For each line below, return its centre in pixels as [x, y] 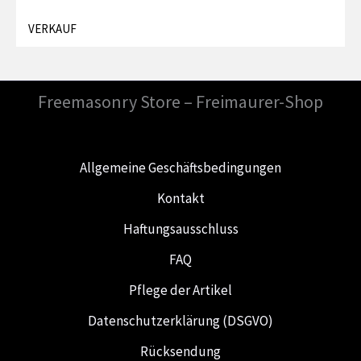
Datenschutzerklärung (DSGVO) [180, 321]
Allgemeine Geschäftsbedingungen [180, 168]
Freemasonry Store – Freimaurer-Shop [180, 102]
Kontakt [180, 199]
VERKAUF [52, 29]
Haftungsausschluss [180, 229]
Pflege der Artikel [180, 290]
